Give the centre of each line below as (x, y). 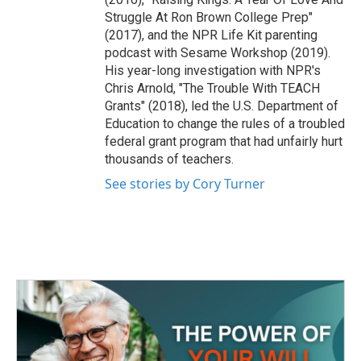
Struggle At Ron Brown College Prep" (209, 17)
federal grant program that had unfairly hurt (224, 141)
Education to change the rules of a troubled (225, 124)
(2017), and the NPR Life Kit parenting (211, 35)
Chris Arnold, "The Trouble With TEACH (212, 88)
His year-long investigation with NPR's (213, 71)
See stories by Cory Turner (185, 184)
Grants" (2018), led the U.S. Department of (222, 106)
